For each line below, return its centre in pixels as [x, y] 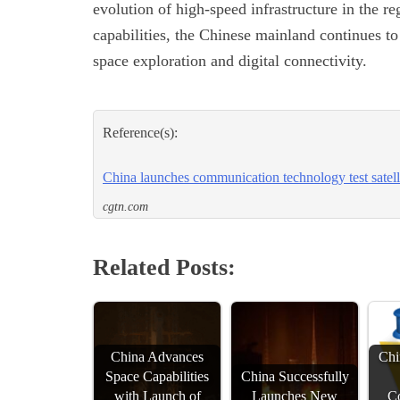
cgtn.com [125, 207]
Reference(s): [140, 133]
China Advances [158, 358]
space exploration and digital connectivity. [230, 61]
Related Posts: [164, 268]
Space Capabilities [158, 377]
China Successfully [295, 377]
